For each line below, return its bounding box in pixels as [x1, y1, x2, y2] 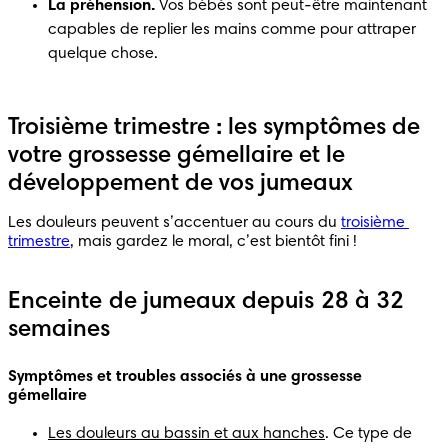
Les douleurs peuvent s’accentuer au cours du [8, 214, 341, 231]
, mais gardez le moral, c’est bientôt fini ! [70, 233, 357, 250]
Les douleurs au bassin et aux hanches [48, 425, 325, 442]
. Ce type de [325, 425, 412, 442]
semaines [8, 317, 111, 342]
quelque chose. [48, 45, 158, 62]
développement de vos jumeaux [8, 171, 353, 196]
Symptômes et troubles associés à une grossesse [8, 368, 362, 385]
